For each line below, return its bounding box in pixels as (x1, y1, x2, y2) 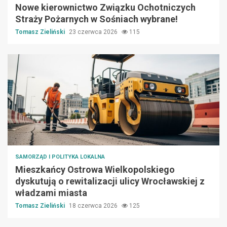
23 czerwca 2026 (69, 28, 119, 36)
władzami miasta (15, 187, 87, 199)
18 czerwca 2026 (69, 202, 119, 210)
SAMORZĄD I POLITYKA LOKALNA (15, 154, 105, 161)
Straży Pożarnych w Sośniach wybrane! (15, 14, 178, 25)
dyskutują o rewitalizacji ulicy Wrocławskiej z (15, 176, 205, 187)
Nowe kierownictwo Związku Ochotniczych (15, 2, 196, 13)
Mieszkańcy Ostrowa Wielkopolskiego (15, 164, 175, 175)
